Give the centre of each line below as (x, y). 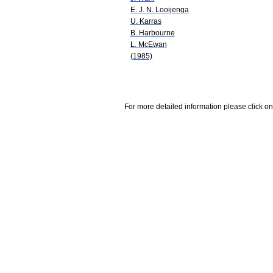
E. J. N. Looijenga (159, 9)
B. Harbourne (152, 33)
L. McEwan (148, 44)
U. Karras (146, 21)
